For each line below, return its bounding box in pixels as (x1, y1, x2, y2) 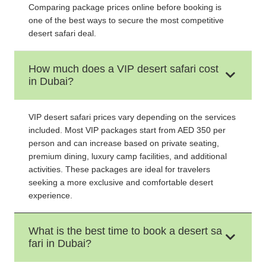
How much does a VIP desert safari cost (28, 62, 218, 75)
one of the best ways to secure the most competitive (28, 15, 224, 25)
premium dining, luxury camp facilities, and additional (28, 151, 227, 161)
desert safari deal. (28, 28, 96, 38)
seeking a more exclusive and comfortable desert (28, 177, 213, 187)
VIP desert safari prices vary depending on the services (28, 112, 236, 122)
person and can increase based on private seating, (28, 138, 219, 148)
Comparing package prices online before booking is (28, 2, 221, 12)
